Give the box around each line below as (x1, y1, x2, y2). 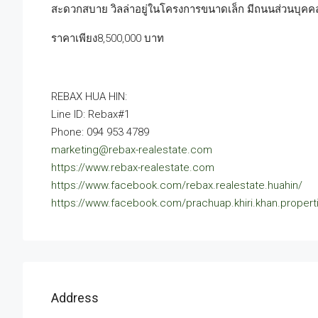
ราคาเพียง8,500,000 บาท (51, 32, 164, 45)
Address (51, 290, 99, 306)
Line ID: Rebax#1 (51, 108, 130, 121)
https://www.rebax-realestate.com (51, 161, 214, 175)
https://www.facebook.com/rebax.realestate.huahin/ (51, 179, 302, 192)
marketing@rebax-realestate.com (51, 143, 212, 157)
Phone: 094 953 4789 (51, 126, 149, 139)
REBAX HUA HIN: (51, 90, 127, 104)
